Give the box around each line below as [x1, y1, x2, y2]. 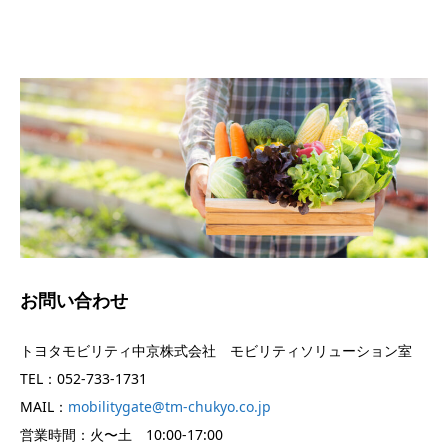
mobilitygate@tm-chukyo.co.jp [68, 396, 271, 416]
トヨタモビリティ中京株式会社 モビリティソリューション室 [20, 340, 412, 360]
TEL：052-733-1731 [20, 368, 147, 388]
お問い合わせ [20, 287, 128, 312]
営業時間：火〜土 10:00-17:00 [20, 424, 223, 444]
